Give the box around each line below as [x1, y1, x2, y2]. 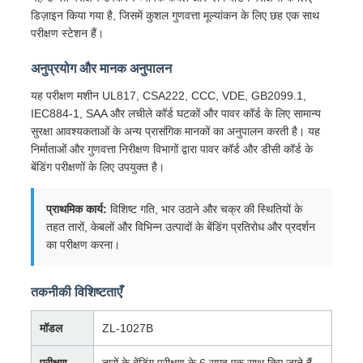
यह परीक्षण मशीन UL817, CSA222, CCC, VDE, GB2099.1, [30, 89, 306, 103]
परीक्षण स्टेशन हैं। [30, 27, 104, 41]
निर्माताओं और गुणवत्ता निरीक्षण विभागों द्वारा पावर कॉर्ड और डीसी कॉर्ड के [30, 143, 313, 156]
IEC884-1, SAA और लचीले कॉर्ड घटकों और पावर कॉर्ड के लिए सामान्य [30, 107, 321, 121]
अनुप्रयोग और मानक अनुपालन [30, 62, 172, 76]
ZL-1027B [101, 322, 153, 335]
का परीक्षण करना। [45, 238, 120, 252]
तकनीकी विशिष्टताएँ [30, 285, 122, 300]
